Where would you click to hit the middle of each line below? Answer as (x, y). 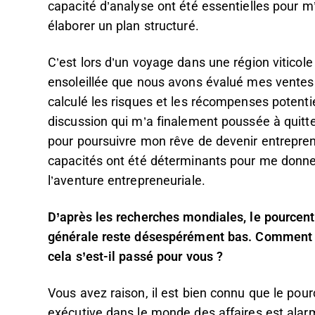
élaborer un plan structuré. (123, 26)
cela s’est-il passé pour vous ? (136, 257)
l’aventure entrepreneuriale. (127, 181)
